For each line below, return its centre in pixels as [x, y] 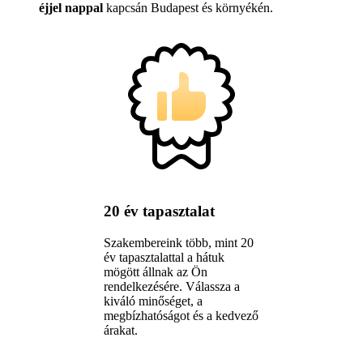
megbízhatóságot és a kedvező [181, 315]
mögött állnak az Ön [156, 271]
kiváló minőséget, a [153, 301]
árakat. [121, 330]
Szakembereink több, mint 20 [179, 242]
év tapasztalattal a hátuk [164, 257]
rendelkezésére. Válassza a [172, 286]
